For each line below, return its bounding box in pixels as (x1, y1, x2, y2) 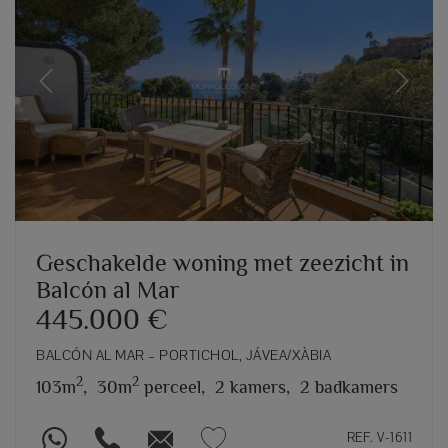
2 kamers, (215, 376, 290, 397)
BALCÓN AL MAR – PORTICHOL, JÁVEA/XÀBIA (36, 345, 331, 364)
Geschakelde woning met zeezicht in (36, 248, 409, 276)
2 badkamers (300, 376, 398, 397)
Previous (44, 82, 99, 102)
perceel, (139, 376, 205, 397)
